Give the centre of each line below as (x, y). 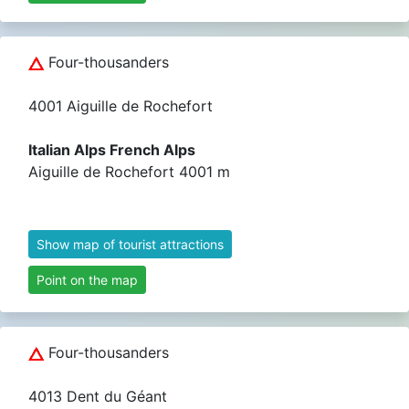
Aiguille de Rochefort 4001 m (129, 172)
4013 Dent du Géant (98, 396)
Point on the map (87, 280)
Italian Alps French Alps (112, 150)
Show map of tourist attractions (130, 244)
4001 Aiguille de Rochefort (121, 106)
